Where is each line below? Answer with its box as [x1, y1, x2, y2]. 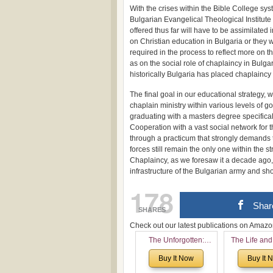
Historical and [153, 247, 199, 256]
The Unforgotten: [148, 236, 204, 244]
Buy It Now [158, 254, 194, 263]
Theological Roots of [142, 259, 211, 268]
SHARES [138, 206, 166, 213]
